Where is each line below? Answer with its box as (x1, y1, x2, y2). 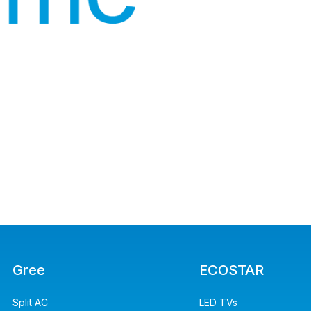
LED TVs (199, 296, 237, 308)
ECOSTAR (199, 262, 264, 278)
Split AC (12, 296, 49, 308)
